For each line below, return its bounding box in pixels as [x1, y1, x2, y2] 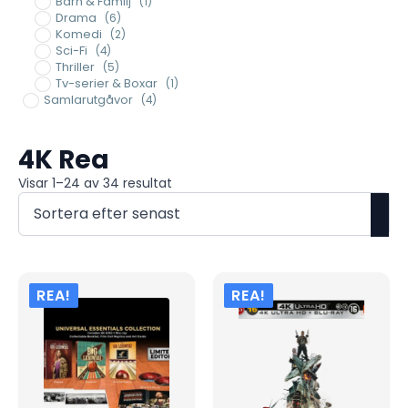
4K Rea [18, 141, 109, 178]
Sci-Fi [55, 41, 87, 59]
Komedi [55, 25, 102, 43]
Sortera [171, 172, 218, 191]
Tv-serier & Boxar [55, 74, 158, 92]
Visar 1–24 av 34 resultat [18, 173, 172, 192]
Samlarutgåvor [43, 90, 133, 108]
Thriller [55, 57, 95, 76]
